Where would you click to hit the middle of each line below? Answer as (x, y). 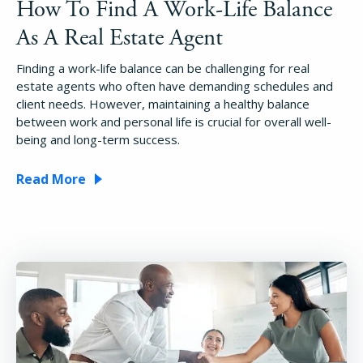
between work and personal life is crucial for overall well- (174, 122)
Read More (51, 179)
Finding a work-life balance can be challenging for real (163, 68)
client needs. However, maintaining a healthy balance (163, 104)
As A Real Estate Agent (120, 38)
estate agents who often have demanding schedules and (175, 86)
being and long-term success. (98, 140)
